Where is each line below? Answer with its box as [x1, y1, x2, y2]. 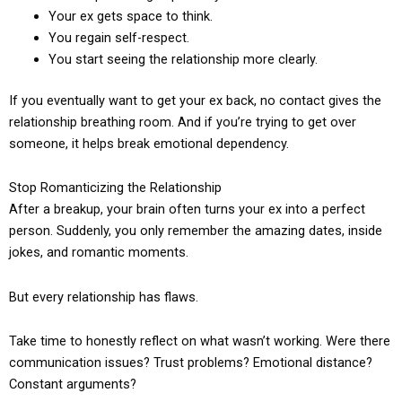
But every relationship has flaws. [9, 288, 198, 305]
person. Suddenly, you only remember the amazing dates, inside [9, 223, 382, 240]
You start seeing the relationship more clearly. [48, 50, 318, 67]
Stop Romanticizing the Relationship [9, 179, 222, 197]
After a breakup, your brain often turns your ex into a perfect [9, 201, 365, 218]
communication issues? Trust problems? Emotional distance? [9, 354, 372, 371]
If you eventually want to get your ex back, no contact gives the [9, 92, 381, 109]
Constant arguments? [9, 376, 136, 393]
